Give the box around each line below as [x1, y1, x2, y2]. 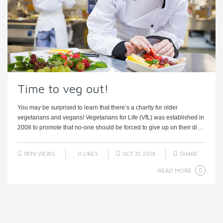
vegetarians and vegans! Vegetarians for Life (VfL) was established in [17, 113, 204, 121]
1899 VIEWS [22, 150, 55, 157]
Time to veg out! [17, 81, 109, 96]
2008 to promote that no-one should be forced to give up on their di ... [17, 123, 203, 131]
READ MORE [158, 166, 192, 174]
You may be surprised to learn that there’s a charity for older [17, 104, 178, 111]
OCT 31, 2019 [121, 150, 155, 157]
